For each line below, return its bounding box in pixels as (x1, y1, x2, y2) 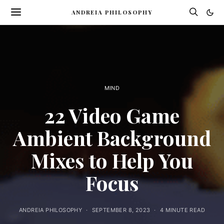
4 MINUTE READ (159, 206, 205, 213)
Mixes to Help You (31, 147, 193, 173)
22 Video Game (44, 102, 179, 128)
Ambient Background (13, 124, 211, 151)
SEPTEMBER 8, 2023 (91, 206, 150, 213)
